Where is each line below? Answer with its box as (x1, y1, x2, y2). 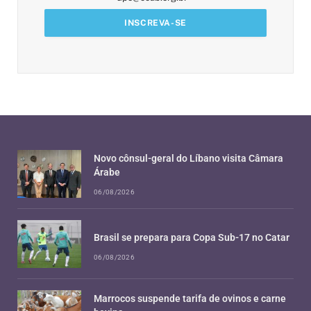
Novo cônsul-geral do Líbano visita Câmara (94, 153, 283, 165)
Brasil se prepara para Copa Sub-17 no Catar (94, 232, 289, 244)
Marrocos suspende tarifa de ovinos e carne (94, 293, 286, 305)
